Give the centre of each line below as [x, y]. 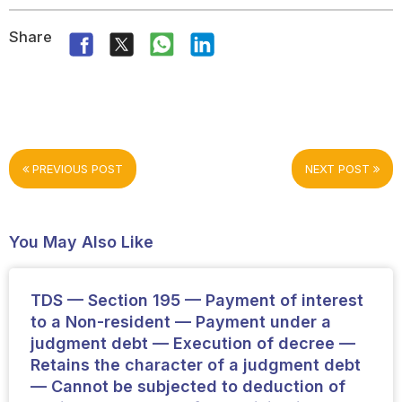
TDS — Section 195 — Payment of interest [197, 301]
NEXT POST [340, 168]
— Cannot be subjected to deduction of [188, 387]
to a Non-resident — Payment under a [180, 322]
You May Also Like [81, 241]
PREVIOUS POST [75, 168]
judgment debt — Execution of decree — [192, 344]
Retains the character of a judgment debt [195, 365]
